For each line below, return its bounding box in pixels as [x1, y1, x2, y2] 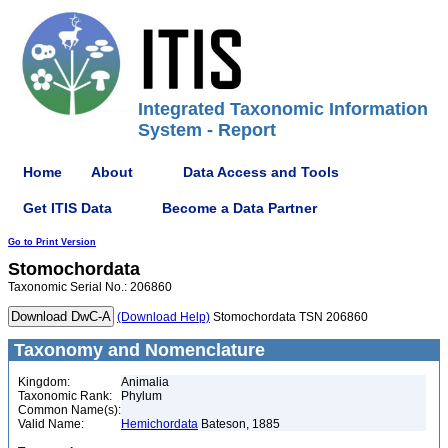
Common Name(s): [18, 403, 121, 417]
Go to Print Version [8, 237, 96, 247]
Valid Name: [18, 417, 84, 431]
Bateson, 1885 [198, 417, 280, 431]
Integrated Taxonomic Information [138, 99, 428, 119]
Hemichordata [121, 417, 198, 431]
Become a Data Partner [162, 199, 317, 216]
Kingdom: [18, 375, 70, 389]
